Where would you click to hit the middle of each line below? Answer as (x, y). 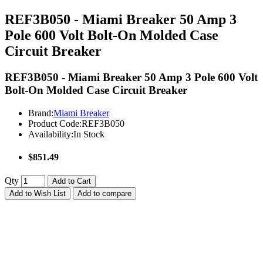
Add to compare (104, 194)
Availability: (51, 134)
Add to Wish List (38, 194)
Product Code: (55, 123)
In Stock (89, 134)
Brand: (41, 113)
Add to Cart (72, 181)
